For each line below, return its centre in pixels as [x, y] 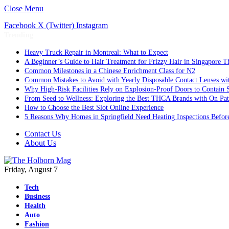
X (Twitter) [56, 25]
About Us [40, 143]
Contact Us [43, 134]
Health [35, 205]
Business [37, 196]
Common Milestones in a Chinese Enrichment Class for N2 [110, 71]
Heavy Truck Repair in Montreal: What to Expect [96, 52]
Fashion [37, 224]
